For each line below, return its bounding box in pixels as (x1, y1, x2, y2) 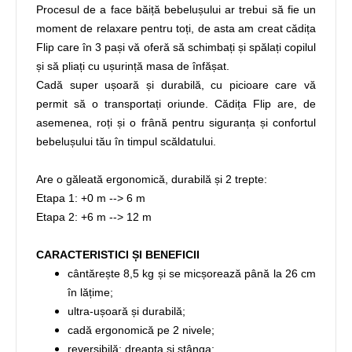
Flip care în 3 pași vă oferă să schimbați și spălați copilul (36, 41, 316, 54)
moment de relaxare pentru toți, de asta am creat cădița (36, 22, 316, 35)
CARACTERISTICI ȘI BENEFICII (36, 248, 200, 262)
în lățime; (68, 286, 113, 299)
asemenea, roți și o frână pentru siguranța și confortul (36, 116, 316, 130)
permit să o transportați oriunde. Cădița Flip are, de (36, 97, 316, 111)
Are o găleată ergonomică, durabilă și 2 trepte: (36, 173, 267, 186)
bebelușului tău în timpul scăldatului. (36, 135, 216, 148)
